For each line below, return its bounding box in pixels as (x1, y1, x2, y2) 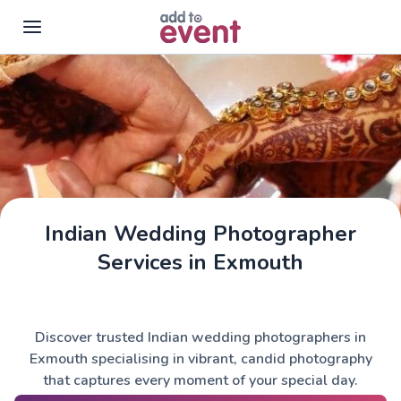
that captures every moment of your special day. (43, 371, 358, 390)
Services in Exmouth (98, 248, 303, 277)
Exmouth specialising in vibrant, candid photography (29, 349, 372, 369)
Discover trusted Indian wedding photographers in (35, 328, 366, 347)
